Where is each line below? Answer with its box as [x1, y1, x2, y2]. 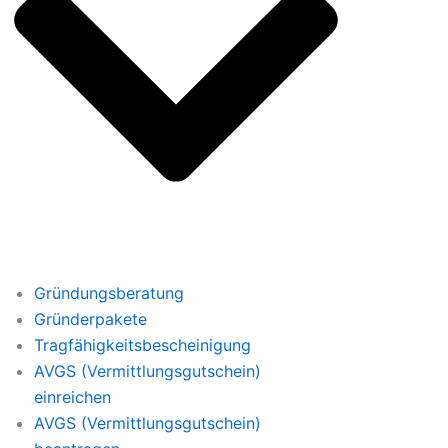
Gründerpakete [33, 309, 147, 329]
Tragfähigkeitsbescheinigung [33, 335, 251, 355]
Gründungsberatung [33, 283, 184, 303]
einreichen [33, 387, 111, 407]
